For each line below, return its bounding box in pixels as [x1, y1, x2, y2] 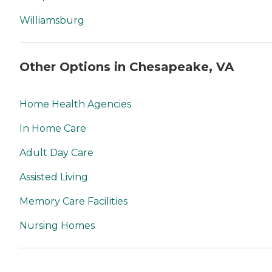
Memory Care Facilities [19, 195, 127, 208]
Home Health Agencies [19, 98, 131, 110]
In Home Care [19, 123, 86, 135]
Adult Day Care [19, 147, 93, 159]
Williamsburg [19, 15, 84, 26]
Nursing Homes [19, 220, 95, 232]
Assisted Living [19, 171, 88, 183]
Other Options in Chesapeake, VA [19, 59, 234, 74]
